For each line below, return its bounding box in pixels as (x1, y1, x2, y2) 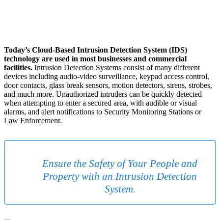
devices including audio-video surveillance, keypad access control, (4, 72, 209, 81)
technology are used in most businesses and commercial (4, 55, 187, 63)
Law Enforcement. (4, 116, 62, 125)
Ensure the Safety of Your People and (42, 158, 197, 170)
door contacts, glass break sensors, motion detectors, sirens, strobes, (4, 81, 212, 90)
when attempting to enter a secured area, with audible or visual (4, 99, 197, 108)
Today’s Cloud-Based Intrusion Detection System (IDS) (4, 46, 187, 55)
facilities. (4, 63, 32, 72)
